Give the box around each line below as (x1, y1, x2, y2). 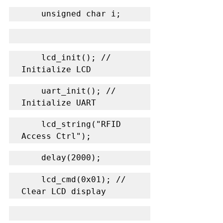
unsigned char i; (41, 8, 121, 18)
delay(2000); (41, 152, 101, 162)
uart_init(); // (21, 86, 41, 96)
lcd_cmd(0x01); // (21, 174, 41, 184)
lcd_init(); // (21, 52, 41, 62)
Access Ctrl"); (21, 131, 91, 141)
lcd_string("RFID (21, 119, 41, 129)
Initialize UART (21, 98, 96, 108)
